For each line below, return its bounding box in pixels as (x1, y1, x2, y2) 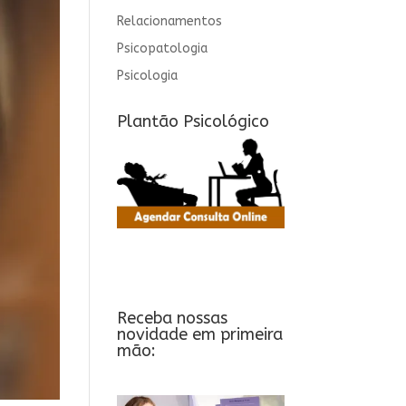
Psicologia (116, 68, 178, 83)
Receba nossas (116, 307, 227, 328)
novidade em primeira (116, 324, 283, 344)
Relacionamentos (116, 14, 222, 29)
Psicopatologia (116, 41, 208, 56)
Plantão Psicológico (116, 111, 269, 131)
